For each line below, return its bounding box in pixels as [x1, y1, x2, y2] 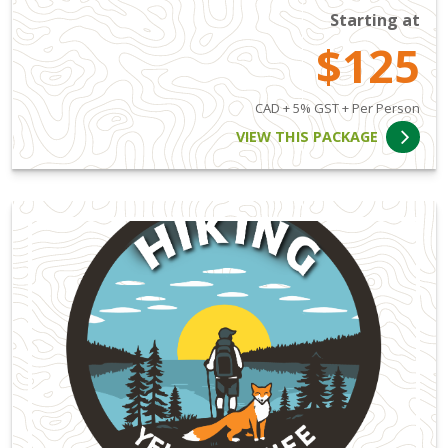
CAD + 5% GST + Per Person [255, 98, 420, 117]
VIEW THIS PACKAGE [236, 127, 379, 146]
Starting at [330, 8, 420, 31]
